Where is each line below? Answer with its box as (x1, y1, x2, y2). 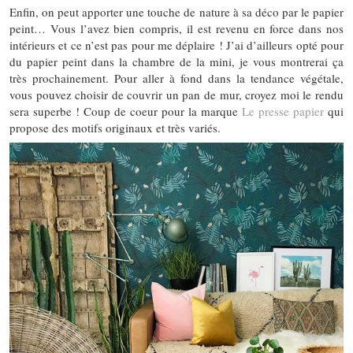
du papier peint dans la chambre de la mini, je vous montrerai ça (9, 54, 344, 70)
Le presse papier (242, 103, 324, 120)
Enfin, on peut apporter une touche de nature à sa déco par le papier (9, 4, 344, 20)
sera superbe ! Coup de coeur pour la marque (9, 103, 242, 120)
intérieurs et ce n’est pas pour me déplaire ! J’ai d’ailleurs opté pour (9, 37, 344, 54)
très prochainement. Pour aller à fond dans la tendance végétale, (9, 70, 344, 87)
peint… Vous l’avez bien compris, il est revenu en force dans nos (9, 20, 344, 37)
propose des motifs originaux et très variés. (9, 120, 221, 136)
